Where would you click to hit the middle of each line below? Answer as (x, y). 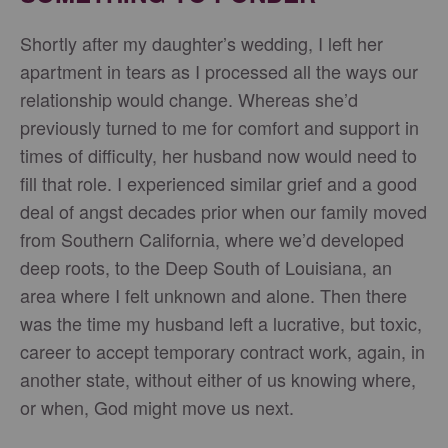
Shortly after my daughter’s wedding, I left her (201, 42)
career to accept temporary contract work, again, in (222, 350)
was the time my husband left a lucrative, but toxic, (221, 322)
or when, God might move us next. (159, 406)
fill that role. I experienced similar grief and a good (218, 182)
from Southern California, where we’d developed (212, 238)
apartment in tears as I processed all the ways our (219, 70)
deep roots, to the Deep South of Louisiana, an (206, 266)
